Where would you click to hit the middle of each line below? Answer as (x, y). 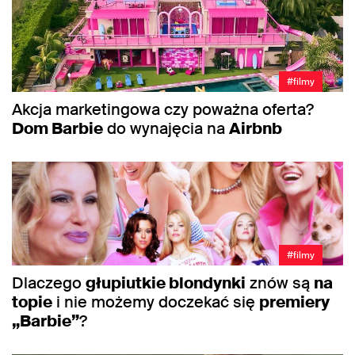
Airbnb (256, 129)
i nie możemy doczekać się (156, 302)
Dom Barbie (57, 129)
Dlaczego (49, 282)
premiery (294, 302)
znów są (280, 282)
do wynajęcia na (166, 129)
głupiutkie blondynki (166, 282)
